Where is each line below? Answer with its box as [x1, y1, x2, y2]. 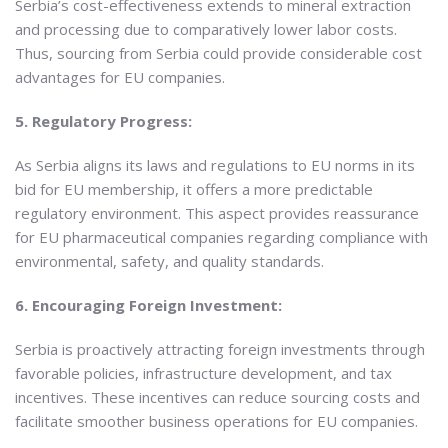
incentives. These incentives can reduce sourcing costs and [15, 386, 420, 407]
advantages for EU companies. [15, 66, 225, 87]
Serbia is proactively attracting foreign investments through [15, 338, 425, 359]
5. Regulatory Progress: [15, 110, 192, 131]
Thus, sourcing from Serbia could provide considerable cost [15, 42, 422, 63]
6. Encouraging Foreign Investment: [15, 294, 282, 315]
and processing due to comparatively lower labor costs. [15, 18, 397, 39]
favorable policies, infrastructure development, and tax [15, 362, 392, 383]
